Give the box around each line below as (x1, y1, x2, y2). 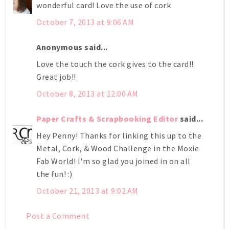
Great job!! (36, 71, 76, 82)
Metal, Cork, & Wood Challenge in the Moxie (36, 143, 199, 153)
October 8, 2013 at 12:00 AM (36, 88, 139, 99)
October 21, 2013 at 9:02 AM (36, 185, 139, 196)
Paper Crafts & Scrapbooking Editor (36, 113, 178, 124)
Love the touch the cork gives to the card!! (36, 58, 194, 69)
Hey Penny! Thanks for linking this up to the (36, 130, 201, 141)
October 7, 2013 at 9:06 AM (36, 16, 134, 27)
